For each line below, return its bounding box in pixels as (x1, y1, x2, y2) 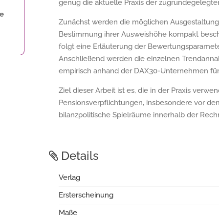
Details (58, 149, 99, 163)
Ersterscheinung (59, 191, 113, 199)
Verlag (59, 173, 80, 182)
